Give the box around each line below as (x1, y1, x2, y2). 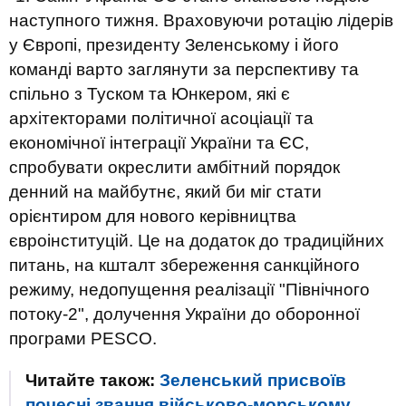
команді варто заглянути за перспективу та (9, 60, 359, 79)
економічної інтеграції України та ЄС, (9, 133, 309, 152)
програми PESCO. (9, 329, 157, 348)
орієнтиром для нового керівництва (9, 207, 296, 226)
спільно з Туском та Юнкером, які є (9, 84, 290, 103)
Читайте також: (25, 371, 159, 390)
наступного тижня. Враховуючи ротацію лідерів (9, 11, 393, 30)
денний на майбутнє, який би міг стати (9, 182, 322, 201)
